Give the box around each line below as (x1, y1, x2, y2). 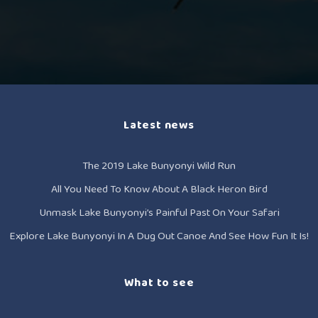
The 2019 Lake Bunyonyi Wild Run (82, 157, 236, 175)
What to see (124, 274, 194, 292)
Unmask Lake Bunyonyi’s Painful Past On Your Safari (38, 204, 280, 221)
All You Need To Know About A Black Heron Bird (50, 180, 268, 198)
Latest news (124, 116, 194, 134)
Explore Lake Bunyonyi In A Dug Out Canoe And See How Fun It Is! (9, 227, 309, 245)
